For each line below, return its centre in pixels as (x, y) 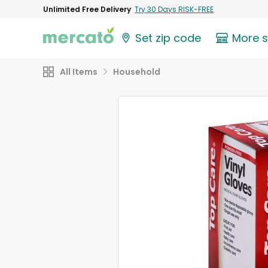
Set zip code (168, 38)
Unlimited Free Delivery (87, 9)
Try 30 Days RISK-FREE (174, 9)
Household (137, 72)
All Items (79, 72)
